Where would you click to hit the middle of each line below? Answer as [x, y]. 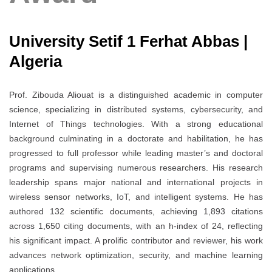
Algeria [36, 61]
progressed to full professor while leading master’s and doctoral [136, 153]
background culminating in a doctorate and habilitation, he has [136, 138]
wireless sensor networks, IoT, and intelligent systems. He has [136, 196]
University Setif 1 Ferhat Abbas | [128, 41]
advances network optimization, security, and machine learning [136, 255]
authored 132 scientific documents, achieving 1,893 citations [136, 211]
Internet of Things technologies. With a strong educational [136, 124]
